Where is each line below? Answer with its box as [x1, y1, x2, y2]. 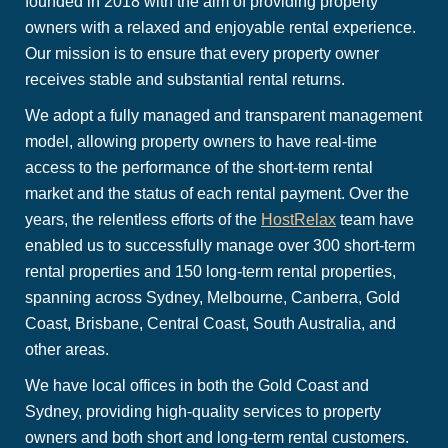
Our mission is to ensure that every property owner [25, 45, 379, 62]
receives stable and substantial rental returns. [25, 71, 345, 88]
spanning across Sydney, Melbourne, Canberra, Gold [25, 289, 400, 306]
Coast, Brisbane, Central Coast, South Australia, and [25, 315, 396, 332]
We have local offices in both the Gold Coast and [25, 377, 369, 394]
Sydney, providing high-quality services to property [25, 403, 381, 420]
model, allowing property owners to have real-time [25, 133, 377, 150]
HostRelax [261, 211, 336, 228]
